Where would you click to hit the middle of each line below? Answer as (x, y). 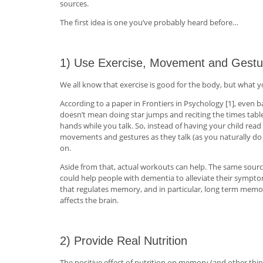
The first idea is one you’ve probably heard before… (149, 22)
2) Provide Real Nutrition (124, 240)
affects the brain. (89, 200)
